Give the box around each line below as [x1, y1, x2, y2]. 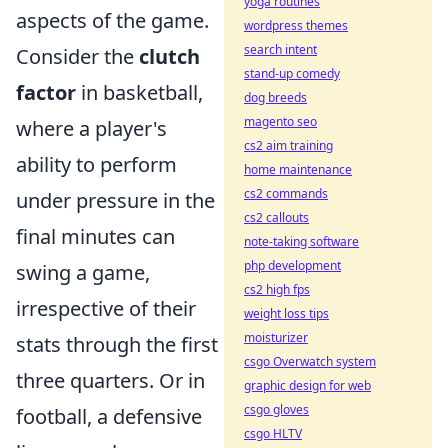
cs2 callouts [244, 209, 309, 226]
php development [244, 257, 341, 274]
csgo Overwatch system [244, 353, 376, 370]
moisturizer [244, 329, 308, 346]
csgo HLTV [244, 425, 302, 442]
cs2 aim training [244, 137, 333, 154]
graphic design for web [244, 377, 371, 394]
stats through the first [16, 330, 218, 358]
